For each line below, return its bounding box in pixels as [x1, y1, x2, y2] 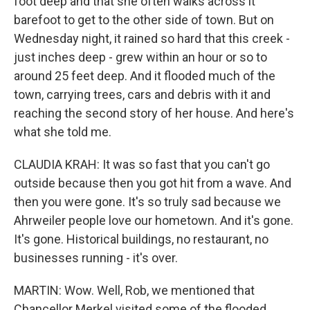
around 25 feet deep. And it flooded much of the [14, 69, 275, 84]
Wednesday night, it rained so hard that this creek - [14, 31, 290, 46]
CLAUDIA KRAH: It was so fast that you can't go [14, 157, 270, 172]
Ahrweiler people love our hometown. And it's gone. [14, 213, 293, 228]
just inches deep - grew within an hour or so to [14, 50, 267, 65]
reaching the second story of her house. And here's [14, 106, 294, 121]
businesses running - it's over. [14, 250, 178, 266]
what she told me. [14, 125, 111, 140]
